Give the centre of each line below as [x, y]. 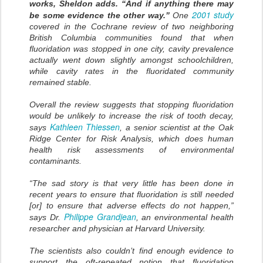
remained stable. [60, 82]
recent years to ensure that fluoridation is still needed [131, 195]
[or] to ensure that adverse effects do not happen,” [131, 206]
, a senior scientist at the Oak [177, 128]
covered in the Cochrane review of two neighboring [131, 27]
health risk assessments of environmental [131, 150]
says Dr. [47, 218]
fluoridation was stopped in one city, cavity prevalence [131, 49]
